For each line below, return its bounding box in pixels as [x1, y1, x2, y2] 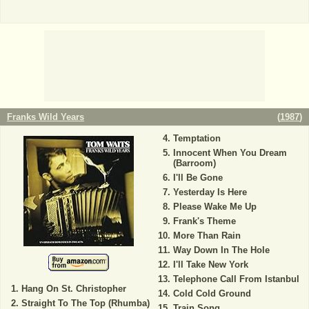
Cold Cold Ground [172, 288, 251, 299]
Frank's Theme [172, 216, 236, 227]
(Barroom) [172, 158, 216, 169]
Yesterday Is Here [172, 187, 247, 198]
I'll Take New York [172, 259, 248, 270]
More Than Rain [172, 230, 241, 241]
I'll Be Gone [172, 172, 223, 183]
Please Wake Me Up [172, 201, 257, 212]
